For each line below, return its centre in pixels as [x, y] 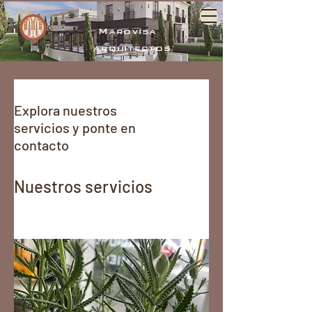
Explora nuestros [65, 110]
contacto [41, 145]
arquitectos [132, 48]
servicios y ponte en [75, 127]
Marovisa [127, 31]
